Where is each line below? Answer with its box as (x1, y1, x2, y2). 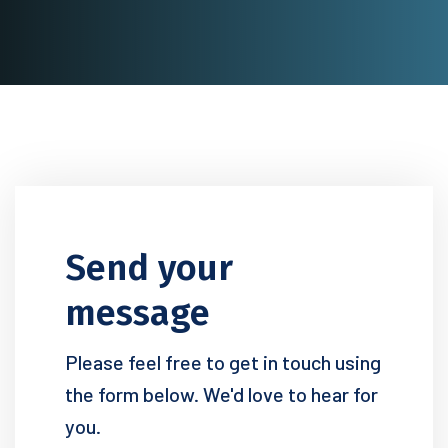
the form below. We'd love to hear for (65, 382, 378, 406)
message (65, 291, 210, 335)
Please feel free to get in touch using (65, 350, 381, 374)
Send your (65, 246, 233, 290)
